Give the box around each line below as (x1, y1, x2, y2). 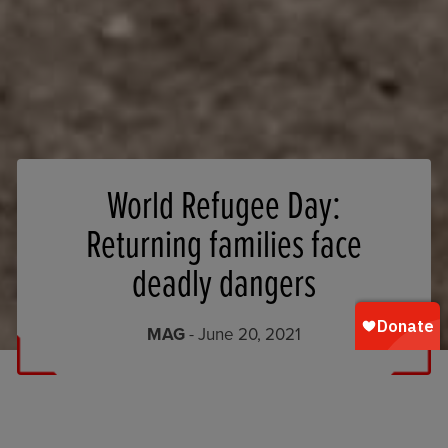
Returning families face (86, 220, 362, 272)
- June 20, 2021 (185, 323, 301, 345)
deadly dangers (132, 259, 316, 311)
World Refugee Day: (107, 181, 341, 233)
